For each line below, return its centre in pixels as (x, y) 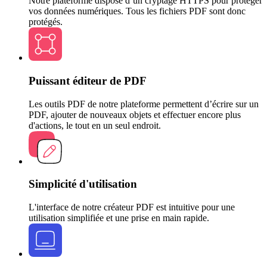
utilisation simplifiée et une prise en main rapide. (119, 218)
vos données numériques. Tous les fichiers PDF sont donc (137, 11)
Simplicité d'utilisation (83, 184)
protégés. (46, 22)
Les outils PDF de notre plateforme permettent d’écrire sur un (144, 104)
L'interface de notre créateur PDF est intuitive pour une (132, 207)
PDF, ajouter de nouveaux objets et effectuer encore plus (135, 114)
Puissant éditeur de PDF (88, 81)
